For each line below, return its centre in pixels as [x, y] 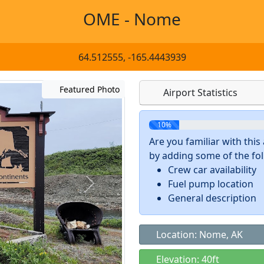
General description [212, 198]
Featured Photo [88, 89]
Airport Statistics [199, 93]
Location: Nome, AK [198, 235]
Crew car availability [212, 170]
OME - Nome [132, 19]
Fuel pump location [211, 184]
